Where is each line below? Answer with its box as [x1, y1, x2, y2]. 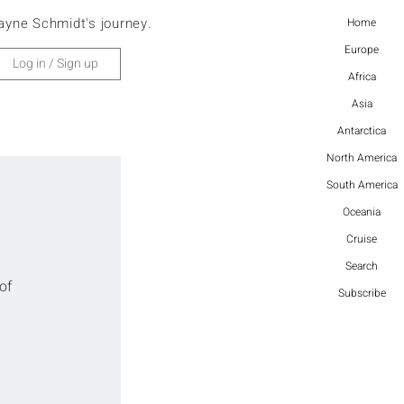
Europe [344, 41, 379, 58]
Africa [347, 69, 376, 85]
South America [326, 177, 398, 193]
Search [345, 258, 378, 274]
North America [326, 150, 397, 166]
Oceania [343, 204, 381, 220]
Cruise [346, 231, 377, 247]
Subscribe [337, 285, 386, 301]
